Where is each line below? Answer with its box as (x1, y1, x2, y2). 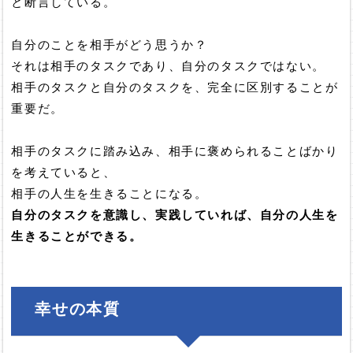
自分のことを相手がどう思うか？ (11, 39, 208, 52)
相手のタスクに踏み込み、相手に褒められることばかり (11, 145, 339, 158)
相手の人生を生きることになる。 (11, 188, 208, 201)
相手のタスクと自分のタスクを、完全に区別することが (11, 81, 339, 95)
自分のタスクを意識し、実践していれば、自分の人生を (11, 209, 339, 222)
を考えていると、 (11, 166, 117, 180)
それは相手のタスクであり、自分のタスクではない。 (11, 60, 325, 73)
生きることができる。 (11, 230, 143, 243)
